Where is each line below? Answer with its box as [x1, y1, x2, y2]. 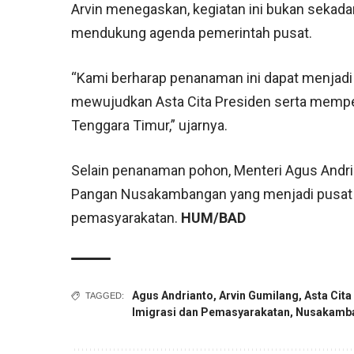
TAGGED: [85, 291, 125, 301]
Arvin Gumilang [219, 289, 299, 303]
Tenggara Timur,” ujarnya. [71, 117, 228, 134]
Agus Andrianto [132, 289, 214, 303]
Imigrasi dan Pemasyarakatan [132, 306, 291, 319]
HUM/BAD [181, 209, 247, 227]
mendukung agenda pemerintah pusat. [71, 24, 313, 42]
